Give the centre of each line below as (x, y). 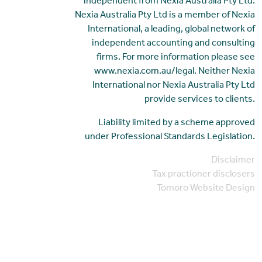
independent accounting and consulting (174, 44)
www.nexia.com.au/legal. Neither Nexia (175, 72)
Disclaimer (233, 161)
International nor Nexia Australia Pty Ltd (174, 86)
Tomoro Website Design (206, 189)
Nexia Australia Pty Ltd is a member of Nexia (165, 15)
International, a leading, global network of (172, 30)
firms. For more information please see (176, 58)
